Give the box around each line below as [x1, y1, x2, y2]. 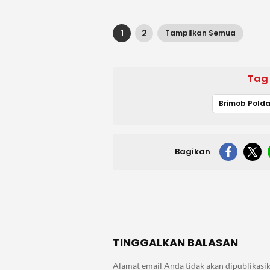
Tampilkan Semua [165, 28, 236, 39]
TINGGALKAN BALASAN [113, 235, 238, 251]
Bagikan [175, 146, 210, 158]
